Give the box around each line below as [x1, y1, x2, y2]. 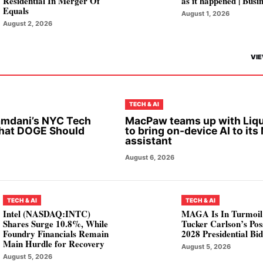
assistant [125, 134, 173, 147]
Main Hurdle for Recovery [2, 237, 104, 251]
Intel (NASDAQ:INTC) [2, 207, 90, 221]
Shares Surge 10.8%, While [2, 217, 108, 231]
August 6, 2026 [125, 153, 175, 161]
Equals [2, 4, 29, 17]
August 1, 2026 [181, 9, 230, 18]
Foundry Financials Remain [2, 227, 109, 241]
